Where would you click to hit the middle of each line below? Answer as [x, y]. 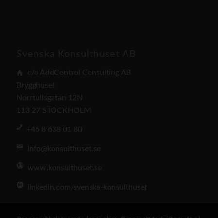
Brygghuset [36, 85]
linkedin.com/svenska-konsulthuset [87, 188]
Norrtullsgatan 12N [49, 98]
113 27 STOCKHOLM [54, 110]
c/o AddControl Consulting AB [79, 72]
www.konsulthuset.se [64, 168]
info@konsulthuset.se [64, 149]
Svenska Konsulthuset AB [76, 54]
